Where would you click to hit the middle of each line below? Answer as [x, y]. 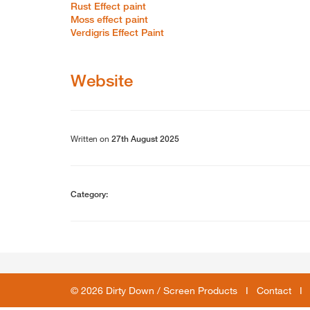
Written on [91, 138]
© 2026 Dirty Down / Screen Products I [164, 290]
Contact [274, 290]
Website [102, 80]
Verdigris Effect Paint [117, 32]
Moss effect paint [109, 19]
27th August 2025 [145, 139]
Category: [89, 194]
